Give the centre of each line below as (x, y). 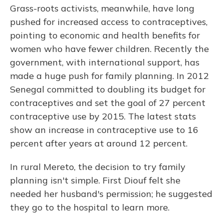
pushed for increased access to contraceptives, (109, 22)
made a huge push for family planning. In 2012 (109, 76)
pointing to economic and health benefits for (105, 35)
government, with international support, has (105, 62)
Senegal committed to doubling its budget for (108, 89)
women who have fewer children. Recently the (109, 49)
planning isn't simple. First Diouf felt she (95, 180)
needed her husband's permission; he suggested (111, 194)
